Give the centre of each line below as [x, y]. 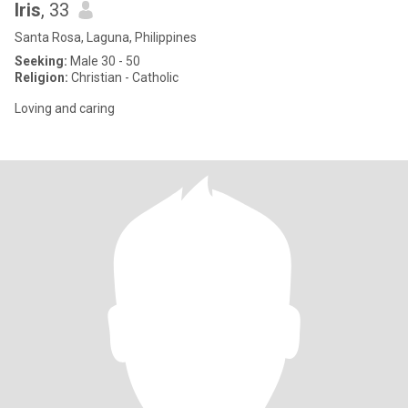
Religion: [41, 77]
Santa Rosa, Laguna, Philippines [106, 37]
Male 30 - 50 [104, 61]
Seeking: [41, 61]
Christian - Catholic [123, 77]
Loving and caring [65, 108]
